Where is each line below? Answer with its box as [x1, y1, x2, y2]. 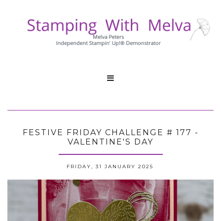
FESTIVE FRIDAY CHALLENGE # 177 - [22, 128, 199, 138]
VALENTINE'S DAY [68, 137, 153, 147]
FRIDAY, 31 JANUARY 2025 [66, 163, 153, 170]
